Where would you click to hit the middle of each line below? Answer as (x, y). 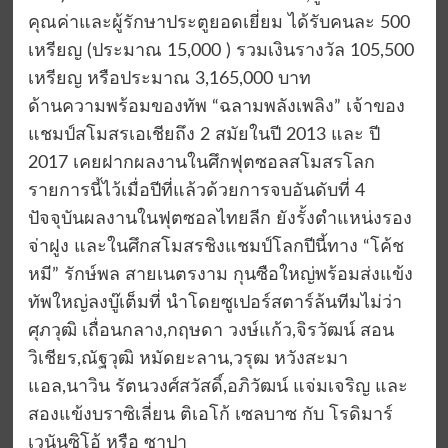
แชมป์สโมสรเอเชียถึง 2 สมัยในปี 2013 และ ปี (203, 135)
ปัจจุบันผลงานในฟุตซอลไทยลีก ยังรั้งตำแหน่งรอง (219, 219)
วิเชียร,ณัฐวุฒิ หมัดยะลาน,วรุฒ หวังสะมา (187, 359)
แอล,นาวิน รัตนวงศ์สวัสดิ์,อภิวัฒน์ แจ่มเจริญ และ (217, 387)
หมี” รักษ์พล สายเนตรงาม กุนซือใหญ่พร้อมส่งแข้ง (220, 275)
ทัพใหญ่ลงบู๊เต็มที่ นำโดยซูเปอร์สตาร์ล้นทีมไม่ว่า (214, 303)
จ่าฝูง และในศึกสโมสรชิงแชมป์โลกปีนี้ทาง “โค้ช (215, 247)
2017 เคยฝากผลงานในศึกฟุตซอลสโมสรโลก (201, 163)
